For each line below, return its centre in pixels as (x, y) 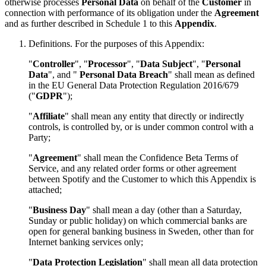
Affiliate (49, 116)
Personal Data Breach (124, 75)
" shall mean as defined (211, 75)
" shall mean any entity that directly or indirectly (154, 116)
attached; (45, 190)
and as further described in (55, 23)
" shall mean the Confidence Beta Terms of (158, 158)
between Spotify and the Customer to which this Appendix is (142, 179)
